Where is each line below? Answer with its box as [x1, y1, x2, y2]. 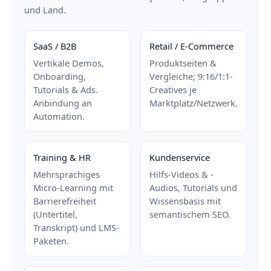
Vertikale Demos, [33, 57, 104, 70]
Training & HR [33, 151, 91, 164]
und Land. [24, 3, 66, 16]
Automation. [33, 110, 85, 123]
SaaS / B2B [33, 40, 76, 53]
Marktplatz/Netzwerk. [149, 97, 238, 109]
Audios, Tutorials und [149, 181, 237, 194]
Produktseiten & [149, 57, 217, 70]
